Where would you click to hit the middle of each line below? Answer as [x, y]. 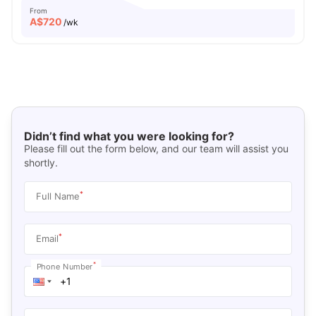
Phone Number [65, 266]
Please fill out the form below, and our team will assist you [156, 148]
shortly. [41, 162]
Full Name [57, 196]
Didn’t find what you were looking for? [129, 136]
